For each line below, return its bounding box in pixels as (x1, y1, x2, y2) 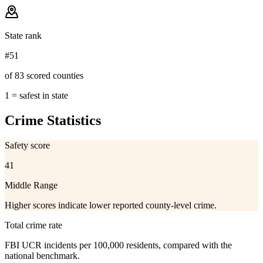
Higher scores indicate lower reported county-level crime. (5, 200, 217, 210)
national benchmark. (5, 250, 80, 261)
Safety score (5, 140, 50, 150)
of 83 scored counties (5, 70, 83, 80)
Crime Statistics (5, 112, 101, 128)
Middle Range (5, 180, 58, 190)
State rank (5, 30, 42, 41)
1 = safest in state (5, 90, 68, 100)
